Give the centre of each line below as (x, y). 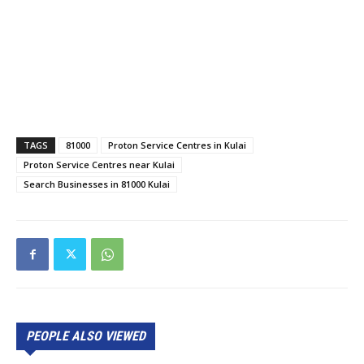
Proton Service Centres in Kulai (177, 145)
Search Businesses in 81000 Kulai (97, 184)
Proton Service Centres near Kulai (99, 165)
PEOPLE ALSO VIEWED (86, 336)
